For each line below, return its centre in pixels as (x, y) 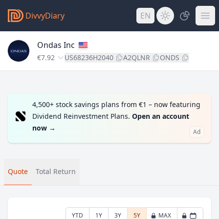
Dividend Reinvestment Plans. (82, 116)
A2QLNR (137, 57)
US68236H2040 (89, 57)
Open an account (161, 116)
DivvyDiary (45, 16)
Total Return (56, 171)
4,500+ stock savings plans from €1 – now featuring (116, 104)
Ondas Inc (56, 45)
